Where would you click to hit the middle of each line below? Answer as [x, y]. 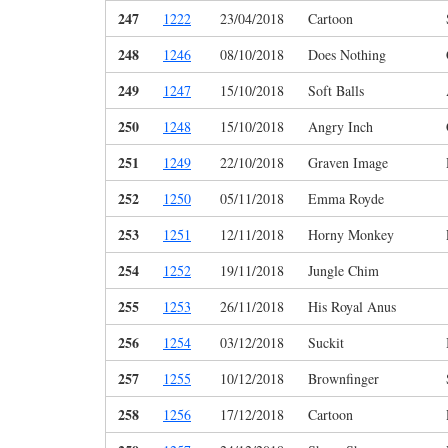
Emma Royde [346, 199]
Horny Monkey [351, 235]
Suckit [326, 343]
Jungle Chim [343, 271]
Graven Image [348, 163]
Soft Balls [336, 91]
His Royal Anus [352, 307]
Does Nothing [347, 55]
